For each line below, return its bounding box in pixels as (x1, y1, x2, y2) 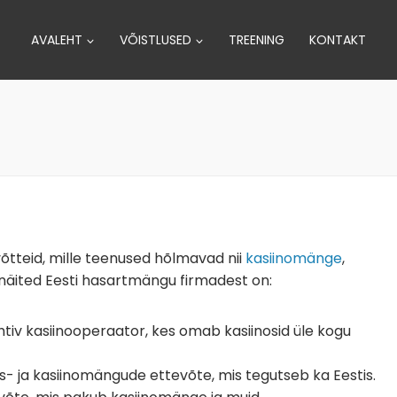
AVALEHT (31, 31, 82, 49)
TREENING (229, 31, 284, 49)
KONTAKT (309, 31, 366, 49)
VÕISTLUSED (120, 31, 191, 49)
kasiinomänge (245, 248, 342, 269)
